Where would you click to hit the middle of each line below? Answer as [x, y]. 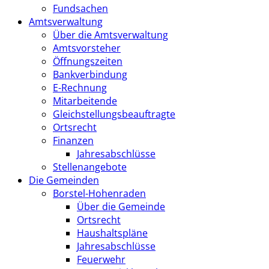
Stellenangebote [90, 167]
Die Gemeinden [64, 180]
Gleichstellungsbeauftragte [114, 114]
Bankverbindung [90, 74]
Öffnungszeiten [88, 61]
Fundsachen [80, 8]
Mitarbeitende [85, 101]
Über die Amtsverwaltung [110, 35]
